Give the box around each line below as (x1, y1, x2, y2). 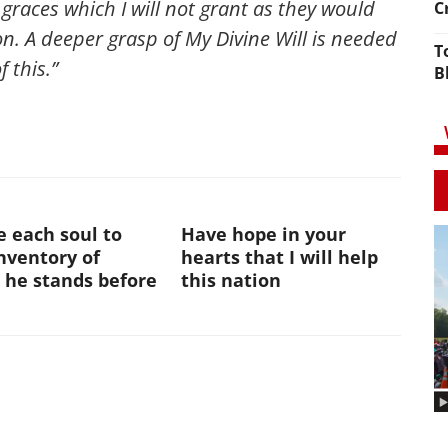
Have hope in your (181, 222, 347, 246)
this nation (181, 268, 282, 292)
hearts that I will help (181, 245, 379, 269)
